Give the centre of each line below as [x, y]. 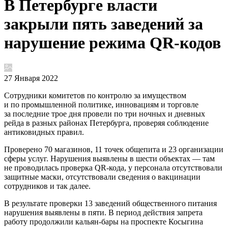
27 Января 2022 [31, 78]
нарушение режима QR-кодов [112, 43]
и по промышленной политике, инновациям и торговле [101, 104]
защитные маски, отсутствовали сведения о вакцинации [102, 177]
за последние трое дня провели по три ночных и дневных [105, 113]
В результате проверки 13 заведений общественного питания [110, 203]
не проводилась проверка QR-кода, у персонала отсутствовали [113, 167]
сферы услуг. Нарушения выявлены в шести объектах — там [109, 158]
